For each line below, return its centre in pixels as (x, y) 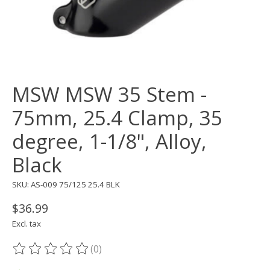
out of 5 (166, 255)
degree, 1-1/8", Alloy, (109, 142)
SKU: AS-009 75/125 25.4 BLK (66, 185)
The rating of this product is (77, 255)
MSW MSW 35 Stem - (109, 95)
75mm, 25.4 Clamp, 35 (117, 118)
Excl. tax (27, 224)
